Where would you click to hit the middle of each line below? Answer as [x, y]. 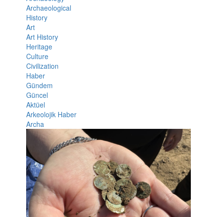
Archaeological [48, 8]
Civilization [42, 66]
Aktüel [35, 104]
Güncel [37, 95]
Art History [42, 37]
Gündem [39, 85]
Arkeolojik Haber [51, 114]
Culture [37, 56]
